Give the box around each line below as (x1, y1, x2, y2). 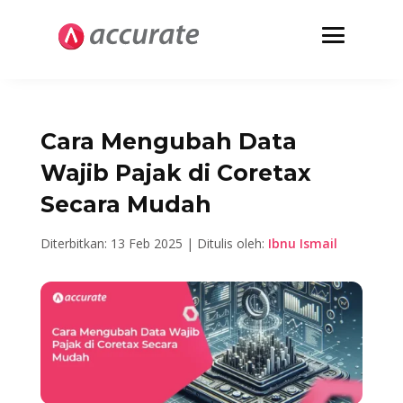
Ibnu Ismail (267, 235, 337, 252)
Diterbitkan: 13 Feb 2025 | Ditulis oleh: (40, 235, 268, 252)
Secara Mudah (40, 191, 211, 218)
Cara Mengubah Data (40, 128, 297, 155)
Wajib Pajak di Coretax (40, 159, 311, 186)
